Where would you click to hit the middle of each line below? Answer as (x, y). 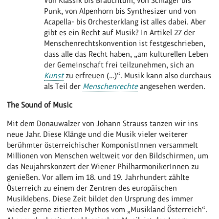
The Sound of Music (40, 105)
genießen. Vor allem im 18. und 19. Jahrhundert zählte (98, 177)
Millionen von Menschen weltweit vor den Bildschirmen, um (108, 155)
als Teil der (63, 86)
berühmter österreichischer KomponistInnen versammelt (103, 145)
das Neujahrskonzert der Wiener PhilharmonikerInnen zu (103, 166)
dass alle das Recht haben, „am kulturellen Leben (126, 54)
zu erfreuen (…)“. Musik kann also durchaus (137, 75)
